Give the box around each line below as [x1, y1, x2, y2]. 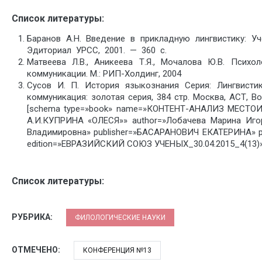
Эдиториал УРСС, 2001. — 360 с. [26, 45, 167, 56]
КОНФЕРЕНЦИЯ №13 [83, 246, 151, 254]
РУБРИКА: [12, 212, 54, 222]
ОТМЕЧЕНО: [12, 244, 62, 254]
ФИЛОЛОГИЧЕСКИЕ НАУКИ [75, 213, 166, 222]
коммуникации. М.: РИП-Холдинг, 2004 [26, 68, 181, 79]
